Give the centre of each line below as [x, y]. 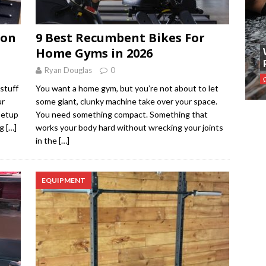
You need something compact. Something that [121, 115]
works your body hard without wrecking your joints [129, 128]
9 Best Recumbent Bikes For [120, 38]
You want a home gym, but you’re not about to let [127, 88]
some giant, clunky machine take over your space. [126, 102]
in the [47, 141]
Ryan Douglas [68, 70]
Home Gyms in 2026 [94, 53]
